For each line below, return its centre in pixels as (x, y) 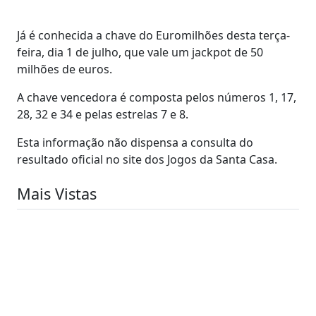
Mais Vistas (57, 193)
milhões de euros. (65, 69)
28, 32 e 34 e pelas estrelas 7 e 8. (103, 114)
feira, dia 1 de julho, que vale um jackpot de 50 (140, 52)
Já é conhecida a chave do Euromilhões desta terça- (153, 35)
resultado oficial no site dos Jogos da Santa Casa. (147, 159)
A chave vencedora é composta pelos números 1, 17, (157, 97)
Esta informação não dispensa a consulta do (135, 142)
